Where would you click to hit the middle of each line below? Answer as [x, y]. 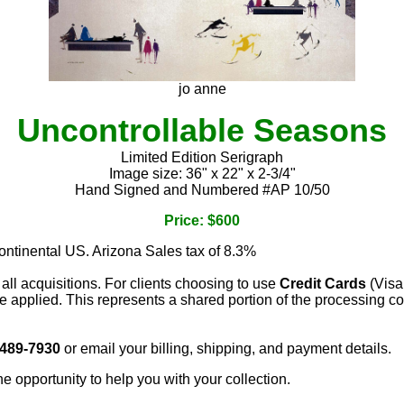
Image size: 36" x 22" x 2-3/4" [202, 174]
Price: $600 [202, 221]
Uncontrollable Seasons [202, 131]
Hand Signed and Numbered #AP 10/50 [202, 190]
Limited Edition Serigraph [202, 158]
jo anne [202, 89]
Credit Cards [323, 284]
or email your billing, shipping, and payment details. [226, 349]
